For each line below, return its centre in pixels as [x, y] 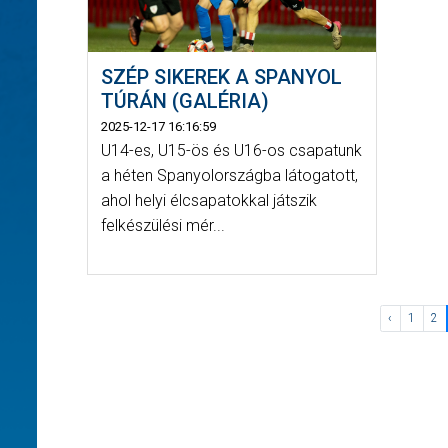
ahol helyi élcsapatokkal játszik [208, 200]
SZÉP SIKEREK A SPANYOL [221, 76]
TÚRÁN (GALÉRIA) [184, 100]
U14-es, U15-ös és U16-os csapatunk [231, 150]
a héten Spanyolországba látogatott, [229, 175]
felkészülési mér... [162, 225]
